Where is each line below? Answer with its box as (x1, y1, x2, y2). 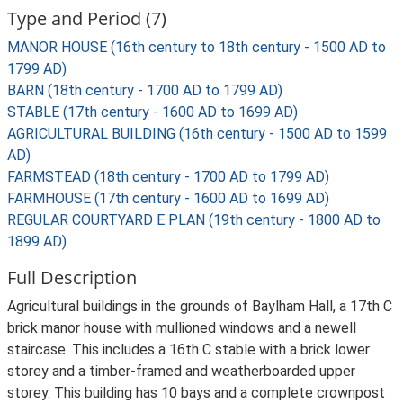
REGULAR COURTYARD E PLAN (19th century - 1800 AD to (7, 211, 381, 228)
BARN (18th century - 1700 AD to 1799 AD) (7, 82, 282, 99)
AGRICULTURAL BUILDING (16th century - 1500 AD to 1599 (7, 125, 387, 142)
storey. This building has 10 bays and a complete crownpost (7, 384, 385, 401)
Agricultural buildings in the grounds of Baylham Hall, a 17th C (7, 298, 392, 315)
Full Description (7, 265, 137, 290)
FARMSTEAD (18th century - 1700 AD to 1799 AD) (7, 168, 329, 185)
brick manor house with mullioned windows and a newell (7, 319, 356, 336)
